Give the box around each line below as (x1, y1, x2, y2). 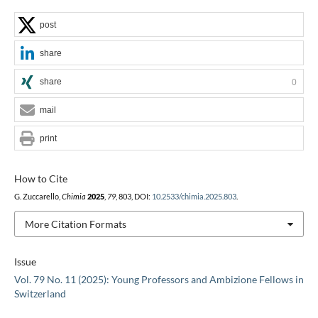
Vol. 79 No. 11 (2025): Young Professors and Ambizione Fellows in (13, 273, 304, 286)
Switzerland (13, 287, 66, 300)
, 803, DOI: (115, 192, 152, 201)
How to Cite (13, 172, 67, 185)
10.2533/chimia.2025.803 (151, 192, 236, 201)
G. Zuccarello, (13, 192, 62, 201)
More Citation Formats (24, 217, 126, 230)
